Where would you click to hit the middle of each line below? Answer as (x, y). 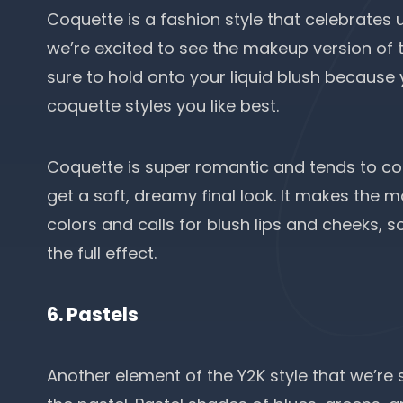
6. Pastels (93, 314)
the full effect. (104, 253)
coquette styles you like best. (165, 106)
